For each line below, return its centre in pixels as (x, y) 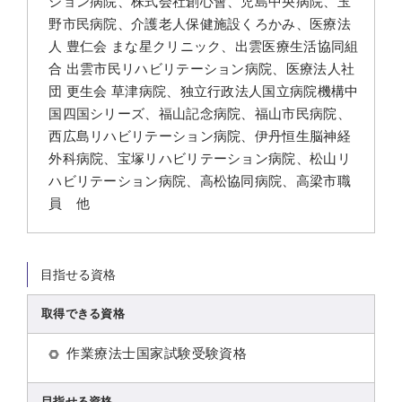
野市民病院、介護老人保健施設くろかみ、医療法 (200, 23)
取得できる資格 (83, 313)
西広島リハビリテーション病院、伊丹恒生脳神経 (200, 135)
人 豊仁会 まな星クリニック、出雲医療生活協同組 (204, 46)
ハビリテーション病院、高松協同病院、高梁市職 (200, 180)
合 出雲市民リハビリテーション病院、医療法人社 (202, 68)
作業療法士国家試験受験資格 (157, 353)
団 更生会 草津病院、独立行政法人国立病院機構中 (204, 91)
